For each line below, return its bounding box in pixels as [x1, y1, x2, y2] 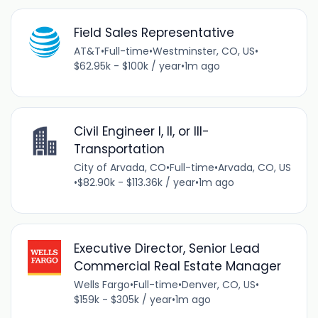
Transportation [73, 141, 165, 158]
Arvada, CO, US [217, 160, 291, 175]
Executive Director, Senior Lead [73, 239, 260, 257]
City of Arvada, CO [73, 160, 166, 175]
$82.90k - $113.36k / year [77, 175, 195, 190]
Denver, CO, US [181, 277, 256, 292]
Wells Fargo [73, 277, 130, 292]
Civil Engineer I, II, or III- [73, 123, 209, 141]
